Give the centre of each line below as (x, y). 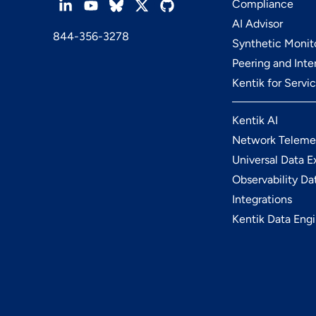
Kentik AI (255, 120)
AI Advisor (257, 24)
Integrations (262, 199)
